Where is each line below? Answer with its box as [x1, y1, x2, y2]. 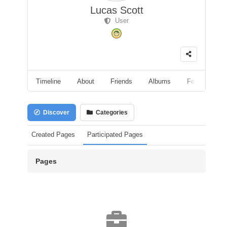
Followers [187, 77, 215, 85]
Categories [93, 108, 128, 116]
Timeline [36, 77, 61, 85]
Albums [148, 77, 171, 85]
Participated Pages [87, 130, 143, 138]
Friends [110, 77, 132, 85]
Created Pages [31, 130, 75, 138]
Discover [40, 108, 69, 116]
